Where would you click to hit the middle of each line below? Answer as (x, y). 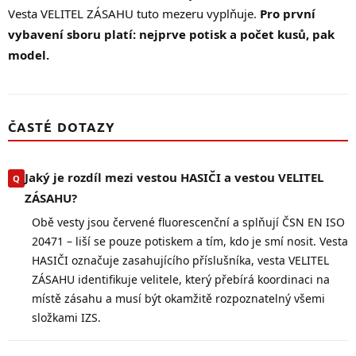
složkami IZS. (66, 317)
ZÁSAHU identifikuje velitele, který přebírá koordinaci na (181, 279)
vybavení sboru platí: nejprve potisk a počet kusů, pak (171, 34)
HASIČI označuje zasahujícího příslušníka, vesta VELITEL (180, 260)
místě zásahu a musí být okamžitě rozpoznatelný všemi (178, 298)
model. (29, 54)
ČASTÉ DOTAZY (62, 126)
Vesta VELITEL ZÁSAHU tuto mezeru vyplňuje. (134, 13)
